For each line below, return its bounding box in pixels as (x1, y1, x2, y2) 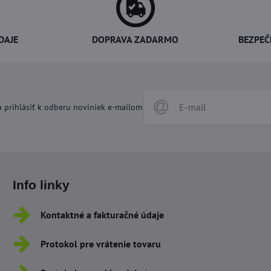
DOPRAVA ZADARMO (92, 33, 179, 45)
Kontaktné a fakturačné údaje (40, 208, 164, 221)
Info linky (12, 177, 70, 192)
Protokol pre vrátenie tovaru (40, 237, 161, 250)
